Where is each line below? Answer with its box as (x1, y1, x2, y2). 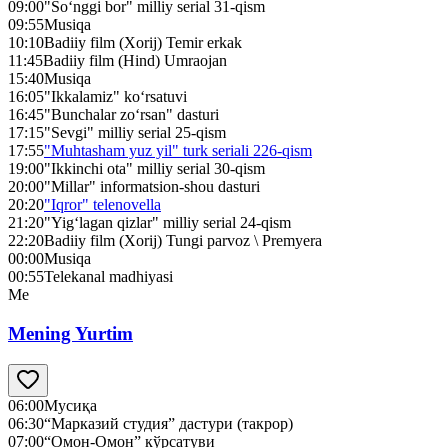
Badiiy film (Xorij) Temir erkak (44, 34, 242, 52)
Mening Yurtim (8, 323, 133, 345)
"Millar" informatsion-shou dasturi (44, 178, 260, 196)
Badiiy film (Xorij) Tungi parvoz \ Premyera (44, 232, 322, 250)
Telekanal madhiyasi (44, 268, 173, 286)
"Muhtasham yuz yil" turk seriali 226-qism (44, 142, 312, 160)
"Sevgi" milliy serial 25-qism (44, 124, 226, 142)
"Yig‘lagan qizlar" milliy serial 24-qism (44, 214, 291, 232)
